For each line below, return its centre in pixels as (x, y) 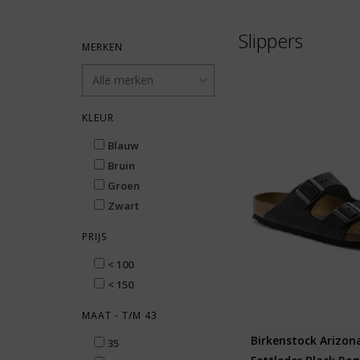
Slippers (271, 41)
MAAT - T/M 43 (120, 315)
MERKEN (102, 47)
